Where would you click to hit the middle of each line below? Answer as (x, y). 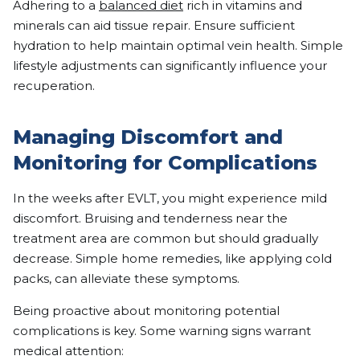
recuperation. (54, 85)
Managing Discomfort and (148, 137)
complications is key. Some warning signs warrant (162, 330)
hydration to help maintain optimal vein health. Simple (178, 45)
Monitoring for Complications (165, 162)
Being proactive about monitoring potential (146, 310)
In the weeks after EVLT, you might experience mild (170, 198)
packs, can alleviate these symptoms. (126, 278)
